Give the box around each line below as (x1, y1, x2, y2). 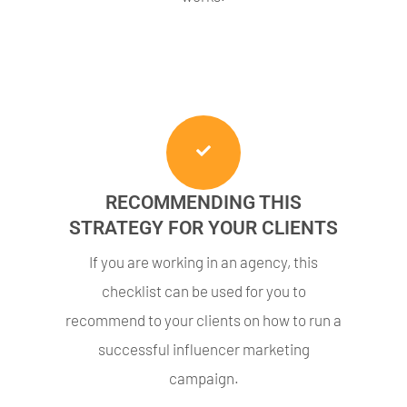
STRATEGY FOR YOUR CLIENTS (69, 216, 338, 239)
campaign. (168, 368, 239, 387)
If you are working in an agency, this (89, 252, 318, 271)
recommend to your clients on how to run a (65, 310, 342, 329)
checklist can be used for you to (101, 281, 306, 300)
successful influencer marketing (97, 339, 310, 358)
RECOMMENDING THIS (105, 191, 302, 213)
